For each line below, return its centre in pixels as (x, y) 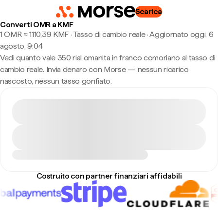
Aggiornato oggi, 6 (182, 34)
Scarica (148, 11)
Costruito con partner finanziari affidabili (109, 176)
